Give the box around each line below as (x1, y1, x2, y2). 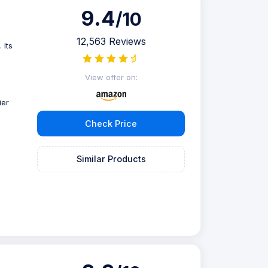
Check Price (85, 118, 138, 129)
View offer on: (84, 72, 138, 82)
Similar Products (76, 154, 146, 165)
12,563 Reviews (76, 35, 146, 48)
